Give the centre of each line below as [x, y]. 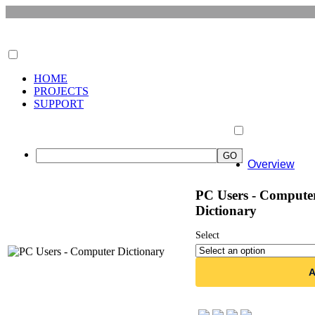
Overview [271, 164]
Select [207, 235]
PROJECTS [61, 91]
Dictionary [226, 211]
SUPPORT [59, 104]
